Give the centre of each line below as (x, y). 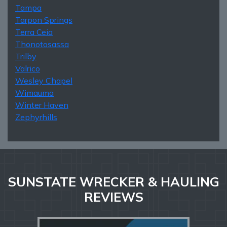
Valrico (28, 68)
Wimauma (34, 92)
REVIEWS (113, 197)
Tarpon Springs (44, 20)
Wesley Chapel (44, 80)
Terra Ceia (34, 32)
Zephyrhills (36, 117)
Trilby (26, 56)
